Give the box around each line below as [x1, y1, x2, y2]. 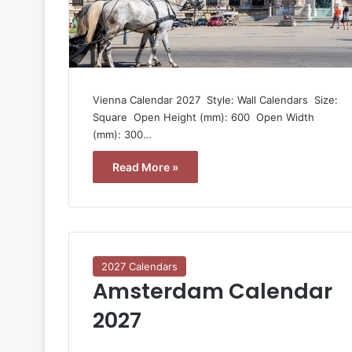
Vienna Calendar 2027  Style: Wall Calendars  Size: [93, 93, 338, 106]
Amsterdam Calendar [93, 276, 332, 306]
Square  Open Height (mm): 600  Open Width [93, 110, 314, 123]
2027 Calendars [101, 259, 178, 273]
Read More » [112, 159, 178, 174]
